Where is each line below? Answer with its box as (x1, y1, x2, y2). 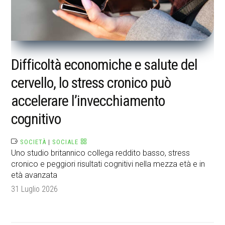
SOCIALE (52, 138, 79, 146)
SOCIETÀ (20, 138, 47, 146)
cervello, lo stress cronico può (11, 74, 171, 92)
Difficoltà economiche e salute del (11, 56, 198, 74)
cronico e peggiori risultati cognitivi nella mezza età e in (11, 159, 205, 169)
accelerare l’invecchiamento (11, 92, 165, 110)
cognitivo (11, 110, 61, 128)
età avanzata (11, 170, 58, 180)
